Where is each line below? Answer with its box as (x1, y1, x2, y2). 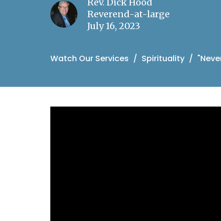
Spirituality (142, 53, 184, 65)
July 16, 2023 (87, 20, 140, 32)
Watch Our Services (50, 53, 129, 65)
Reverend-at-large (87, 8, 170, 20)
